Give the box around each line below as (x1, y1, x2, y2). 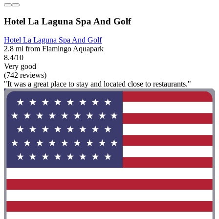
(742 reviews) (4, 71, 46, 80)
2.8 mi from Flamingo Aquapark (4, 44, 104, 53)
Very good (4, 62, 36, 71)
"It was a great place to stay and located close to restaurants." (4, 80, 191, 88)
